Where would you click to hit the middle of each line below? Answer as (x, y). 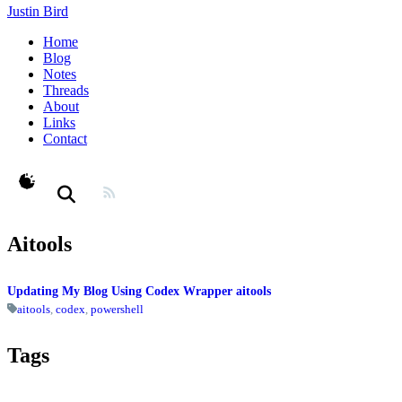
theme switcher (82, 190)
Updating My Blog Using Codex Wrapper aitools (139, 292)
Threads (66, 90)
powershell (117, 309)
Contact (65, 139)
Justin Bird (38, 11)
